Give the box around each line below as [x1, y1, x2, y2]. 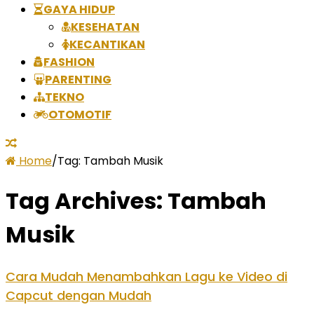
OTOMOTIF [48, 106, 111, 123]
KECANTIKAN [69, 36, 145, 53]
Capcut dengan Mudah [6, 286, 151, 304]
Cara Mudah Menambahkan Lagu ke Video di [6, 267, 287, 285]
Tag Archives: [6, 185, 168, 217]
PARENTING [45, 71, 111, 88]
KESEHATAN [71, 18, 139, 35]
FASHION [43, 53, 95, 70]
